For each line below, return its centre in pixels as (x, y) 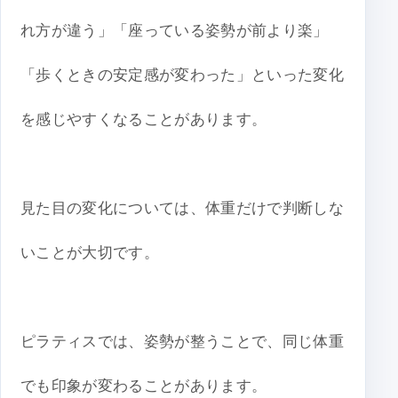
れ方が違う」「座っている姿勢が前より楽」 (175, 31)
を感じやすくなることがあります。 (144, 120)
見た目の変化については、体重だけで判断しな (183, 209)
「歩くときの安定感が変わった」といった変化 (183, 76)
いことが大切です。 (90, 253)
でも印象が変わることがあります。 (144, 386)
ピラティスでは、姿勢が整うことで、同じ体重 (183, 342)
